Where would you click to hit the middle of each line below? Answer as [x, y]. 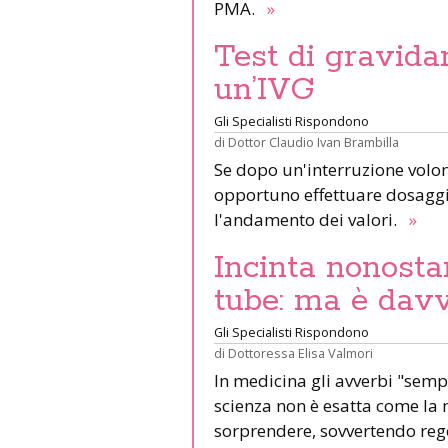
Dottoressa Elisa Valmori [300, 352]
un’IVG [264, 89]
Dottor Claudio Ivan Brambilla [313, 141]
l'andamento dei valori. [309, 219]
